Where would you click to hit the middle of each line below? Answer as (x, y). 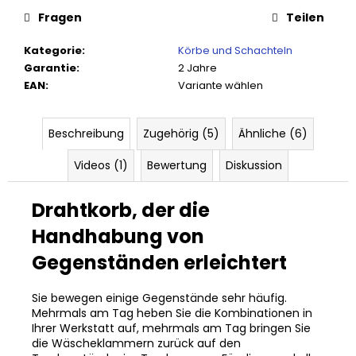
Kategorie (53, 51)
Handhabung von (118, 237)
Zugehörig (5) (181, 134)
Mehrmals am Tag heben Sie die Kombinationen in (172, 313)
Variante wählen (221, 86)
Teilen (305, 18)
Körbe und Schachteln (235, 51)
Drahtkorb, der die (121, 211)
